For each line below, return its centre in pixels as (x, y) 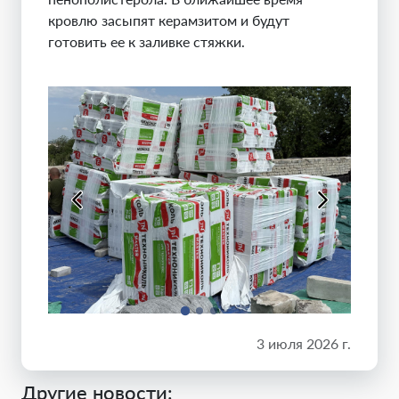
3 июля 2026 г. (304, 343)
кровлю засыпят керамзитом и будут (169, 20)
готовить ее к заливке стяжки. (147, 41)
